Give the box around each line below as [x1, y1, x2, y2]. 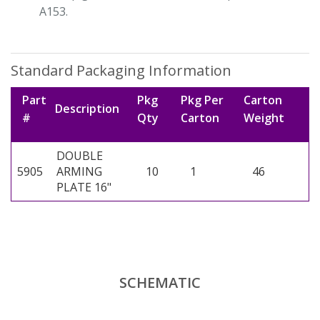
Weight [244, 110, 284, 126]
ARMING [56, 164, 102, 179]
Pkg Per [181, 92, 224, 108]
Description [55, 101, 119, 116]
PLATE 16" [56, 179, 111, 195]
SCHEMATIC [119, 273, 201, 292]
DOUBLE [56, 148, 103, 164]
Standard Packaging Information [11, 61, 231, 80]
